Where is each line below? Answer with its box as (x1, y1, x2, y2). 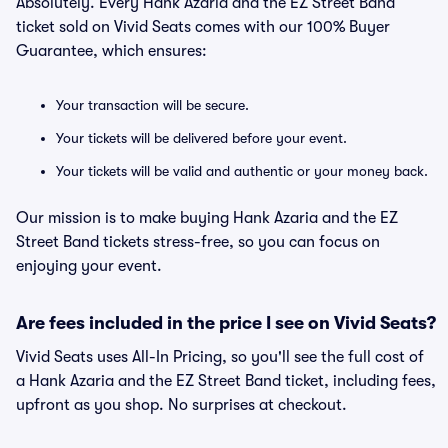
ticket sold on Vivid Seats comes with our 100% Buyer (16, 18, 390, 36)
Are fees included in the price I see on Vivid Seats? (16, 313, 436, 333)
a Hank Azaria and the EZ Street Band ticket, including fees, (16, 372, 436, 390)
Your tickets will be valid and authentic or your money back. (56, 163, 428, 179)
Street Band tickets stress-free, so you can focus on (16, 233, 380, 251)
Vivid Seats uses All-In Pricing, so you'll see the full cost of (16, 348, 424, 366)
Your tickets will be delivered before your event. (56, 130, 347, 146)
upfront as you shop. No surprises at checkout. (16, 396, 347, 414)
